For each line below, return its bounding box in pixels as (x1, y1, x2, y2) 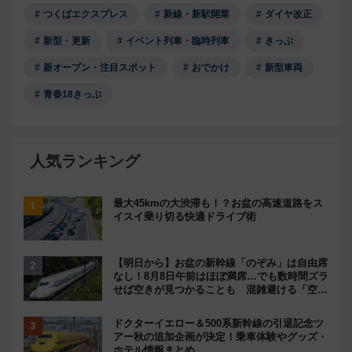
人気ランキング (30, 152, 140, 170)
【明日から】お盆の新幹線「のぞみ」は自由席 (113, 257, 328, 269)
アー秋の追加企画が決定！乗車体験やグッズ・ (113, 330, 328, 343)
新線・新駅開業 (163, 9, 229, 20)
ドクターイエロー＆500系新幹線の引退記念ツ (113, 317, 324, 329)
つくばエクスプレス (43, 9, 128, 20)
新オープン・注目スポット (43, 62, 156, 73)
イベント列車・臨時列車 (126, 35, 229, 46)
